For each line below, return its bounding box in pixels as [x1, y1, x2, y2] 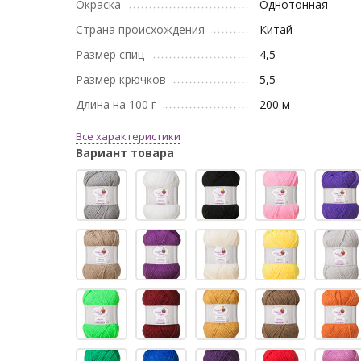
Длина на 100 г [76, 97, 157, 112]
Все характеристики [76, 129, 181, 143]
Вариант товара [76, 145, 175, 160]
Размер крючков [76, 72, 167, 87]
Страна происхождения [76, 22, 205, 37]
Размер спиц [76, 47, 145, 62]
